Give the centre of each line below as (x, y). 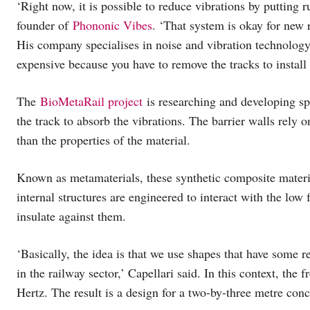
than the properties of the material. (103, 139)
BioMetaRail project (91, 101)
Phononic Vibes (112, 25)
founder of (45, 25)
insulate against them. (71, 216)
